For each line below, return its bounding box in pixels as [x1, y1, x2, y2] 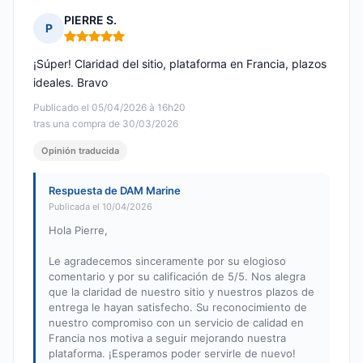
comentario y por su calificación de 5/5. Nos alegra [49, 270, 305, 284]
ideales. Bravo [33, 75, 108, 90]
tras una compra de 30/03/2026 [33, 117, 178, 130]
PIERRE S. [64, 13, 117, 28]
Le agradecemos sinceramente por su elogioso [49, 254, 286, 268]
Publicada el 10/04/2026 [49, 201, 152, 213]
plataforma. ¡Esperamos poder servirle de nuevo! [49, 347, 296, 361]
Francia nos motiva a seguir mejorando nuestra [49, 331, 286, 345]
